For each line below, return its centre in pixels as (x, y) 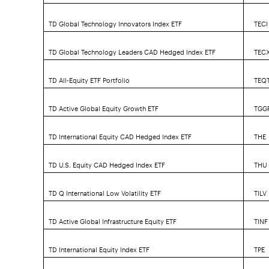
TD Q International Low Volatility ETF (104, 190)
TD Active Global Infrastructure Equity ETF (112, 218)
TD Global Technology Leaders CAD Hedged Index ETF (132, 49)
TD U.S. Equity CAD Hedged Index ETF (107, 162)
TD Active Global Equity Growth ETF (103, 105)
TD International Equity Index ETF (99, 246)
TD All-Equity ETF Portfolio (89, 77)
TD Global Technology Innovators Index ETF (115, 20)
